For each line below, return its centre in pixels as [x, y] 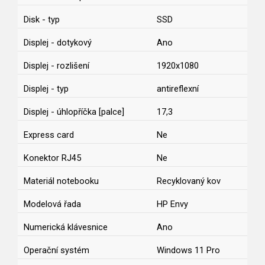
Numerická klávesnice [66, 227]
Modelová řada [52, 204]
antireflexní [178, 89]
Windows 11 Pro [188, 251]
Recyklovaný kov [189, 181]
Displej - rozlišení [56, 66]
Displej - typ [46, 89]
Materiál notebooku [61, 181]
